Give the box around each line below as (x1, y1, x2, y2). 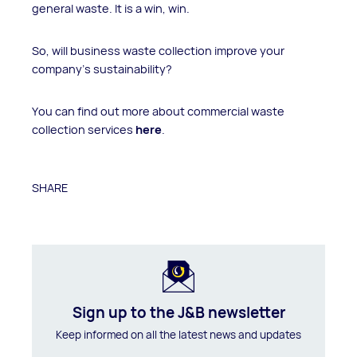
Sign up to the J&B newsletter (72, 302, 285, 323)
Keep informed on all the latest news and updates (56, 327, 301, 342)
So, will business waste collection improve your (32, 42, 284, 58)
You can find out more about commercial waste (32, 103, 284, 119)
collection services (32, 121, 133, 137)
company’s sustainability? (32, 61, 172, 76)
